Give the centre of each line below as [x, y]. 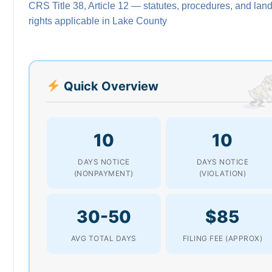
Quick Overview [109, 86]
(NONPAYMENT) [104, 173]
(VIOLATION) [222, 173]
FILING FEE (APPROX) [222, 238]
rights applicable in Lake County [98, 21]
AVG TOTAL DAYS [104, 238]
